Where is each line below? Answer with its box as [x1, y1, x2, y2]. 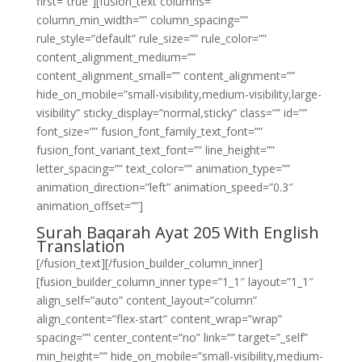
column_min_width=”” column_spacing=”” [36, 12, 248, 27]
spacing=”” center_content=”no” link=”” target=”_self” [36, 330, 308, 345]
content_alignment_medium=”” [36, 49, 196, 65]
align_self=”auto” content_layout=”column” [36, 293, 257, 308]
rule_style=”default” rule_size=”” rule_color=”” [36, 31, 267, 46]
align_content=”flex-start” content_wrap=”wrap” [36, 311, 282, 326]
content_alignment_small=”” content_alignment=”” [36, 68, 295, 83]
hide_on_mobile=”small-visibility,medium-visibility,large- [36, 86, 322, 102]
